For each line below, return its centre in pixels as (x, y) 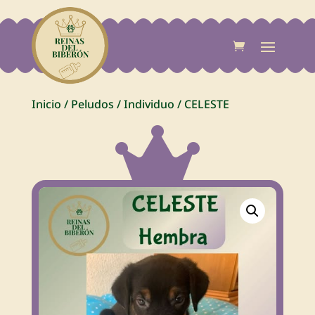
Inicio (46, 104)
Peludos (92, 104)
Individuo (149, 104)
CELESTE (206, 104)
